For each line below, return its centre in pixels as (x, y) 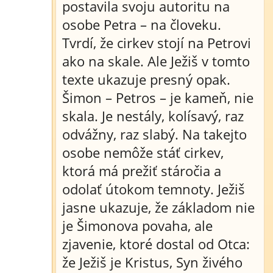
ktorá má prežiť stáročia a (142, 171)
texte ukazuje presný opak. (146, 79)
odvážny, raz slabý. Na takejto (154, 134)
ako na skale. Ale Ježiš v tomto (156, 61)
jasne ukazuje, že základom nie (158, 207)
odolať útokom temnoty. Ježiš (154, 189)
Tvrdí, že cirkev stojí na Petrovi (157, 43)
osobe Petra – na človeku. (142, 24)
